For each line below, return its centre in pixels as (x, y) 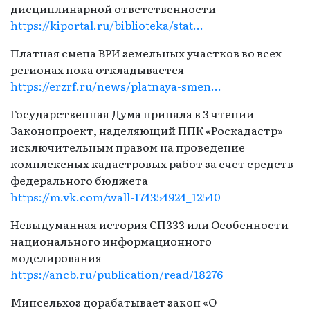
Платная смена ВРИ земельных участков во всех (146, 52)
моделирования (56, 257)
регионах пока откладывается (97, 69)
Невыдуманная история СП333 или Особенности (149, 224)
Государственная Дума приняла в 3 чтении (132, 113)
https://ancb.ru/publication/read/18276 (117, 274)
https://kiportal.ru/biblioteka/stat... (107, 25)
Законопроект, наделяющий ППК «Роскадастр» (147, 130)
